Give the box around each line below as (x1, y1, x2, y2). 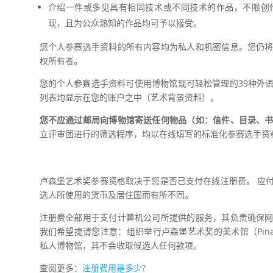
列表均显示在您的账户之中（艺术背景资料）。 (39, 91, 219, 104)
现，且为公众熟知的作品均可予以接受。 (48, 17, 202, 29)
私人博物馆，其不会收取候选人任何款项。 (39, 239, 202, 251)
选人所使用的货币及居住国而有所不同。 (39, 188, 193, 200)
